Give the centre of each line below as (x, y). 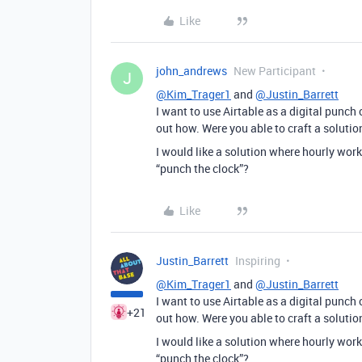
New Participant (275, 70)
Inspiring (258, 260)
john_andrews (192, 70)
